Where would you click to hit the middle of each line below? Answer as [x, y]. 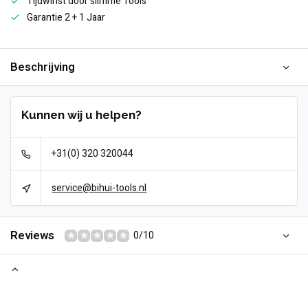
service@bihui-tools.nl [99, 188]
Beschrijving [43, 67]
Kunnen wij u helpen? [81, 115]
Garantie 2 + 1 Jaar [66, 18]
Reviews [32, 235]
